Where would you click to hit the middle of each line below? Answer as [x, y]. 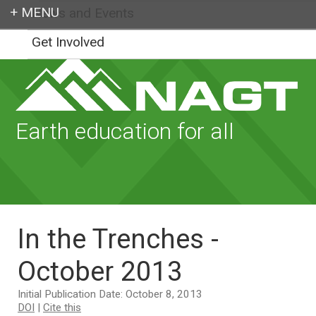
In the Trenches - [118, 238]
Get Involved [68, 42]
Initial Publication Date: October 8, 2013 [110, 294]
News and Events [83, 13]
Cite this [62, 307]
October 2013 [100, 271]
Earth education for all [125, 131]
